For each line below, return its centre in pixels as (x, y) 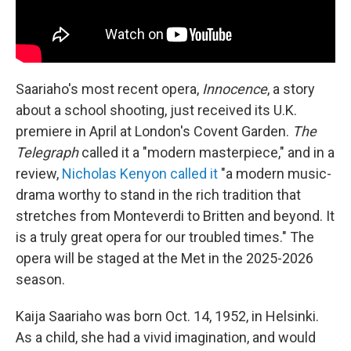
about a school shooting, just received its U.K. (156, 110)
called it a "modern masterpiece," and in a (206, 152)
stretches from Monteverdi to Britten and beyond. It (175, 215)
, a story (291, 89)
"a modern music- (275, 173)
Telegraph (47, 152)
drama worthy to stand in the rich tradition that (158, 194)
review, (39, 173)
